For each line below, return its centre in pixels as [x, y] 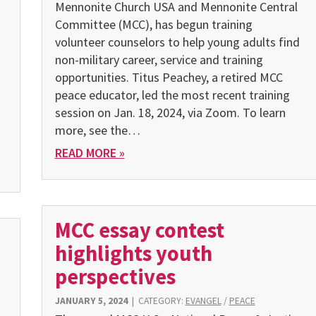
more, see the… [97, 130]
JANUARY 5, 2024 [91, 301]
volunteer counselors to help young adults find [177, 42]
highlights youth [133, 254]
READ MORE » [90, 152]
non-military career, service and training [159, 59]
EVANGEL [203, 301]
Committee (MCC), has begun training [153, 24]
